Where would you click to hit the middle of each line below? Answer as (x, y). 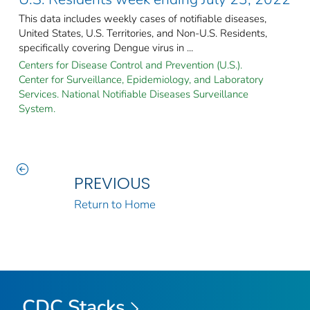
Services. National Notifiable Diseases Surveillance (134, 94)
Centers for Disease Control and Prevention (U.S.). (130, 65)
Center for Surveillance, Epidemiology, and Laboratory (141, 79)
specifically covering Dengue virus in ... (106, 47)
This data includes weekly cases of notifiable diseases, (143, 18)
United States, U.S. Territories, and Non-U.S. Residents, (143, 33)
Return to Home (115, 204)
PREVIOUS (112, 183)
